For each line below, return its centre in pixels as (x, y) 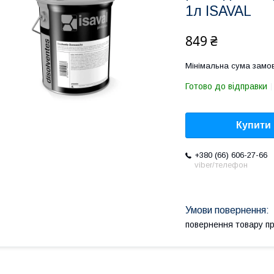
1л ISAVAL (218, 11)
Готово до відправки (226, 86)
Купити (254, 125)
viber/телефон (221, 165)
